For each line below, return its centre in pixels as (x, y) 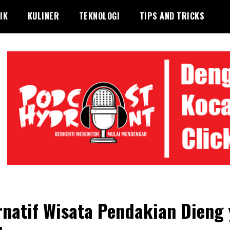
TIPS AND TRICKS (172, 16)
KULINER (43, 16)
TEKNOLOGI (99, 16)
